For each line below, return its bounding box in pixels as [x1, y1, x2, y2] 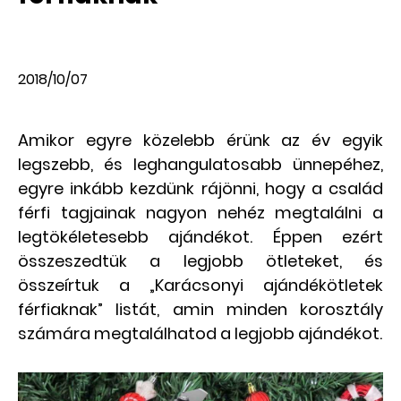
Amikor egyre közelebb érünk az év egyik [18, 129, 383, 152]
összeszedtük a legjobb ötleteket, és [18, 250, 383, 273]
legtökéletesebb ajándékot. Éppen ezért [18, 226, 383, 249]
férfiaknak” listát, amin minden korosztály [18, 298, 383, 321]
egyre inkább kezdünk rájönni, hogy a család [18, 177, 383, 200]
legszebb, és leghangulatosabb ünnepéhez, [18, 153, 383, 176]
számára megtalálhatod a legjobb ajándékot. [18, 322, 382, 346]
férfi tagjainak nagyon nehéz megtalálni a [18, 201, 383, 225]
